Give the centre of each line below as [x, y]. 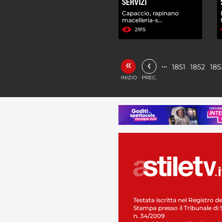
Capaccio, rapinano [150, 13]
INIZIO [129, 77]
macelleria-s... [142, 20]
